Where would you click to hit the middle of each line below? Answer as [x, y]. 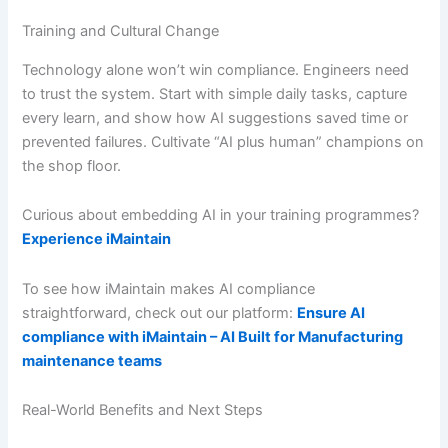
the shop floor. [72, 165]
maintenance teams [92, 360]
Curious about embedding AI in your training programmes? [221, 215]
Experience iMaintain [97, 239]
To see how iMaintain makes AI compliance [169, 288]
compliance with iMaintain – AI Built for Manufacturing [213, 336]
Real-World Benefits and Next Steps [143, 410]
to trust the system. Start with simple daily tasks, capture [215, 93]
